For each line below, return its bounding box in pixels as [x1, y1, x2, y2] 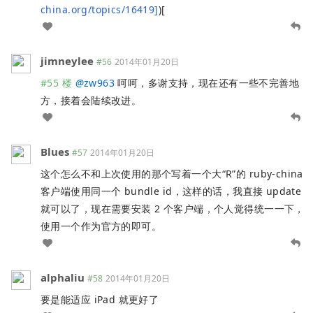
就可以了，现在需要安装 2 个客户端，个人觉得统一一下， [41, 201, 305, 215]
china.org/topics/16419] [41, 2, 159, 16]
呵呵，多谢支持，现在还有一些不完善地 [115, 75, 300, 89]
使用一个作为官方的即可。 [41, 219, 162, 233]
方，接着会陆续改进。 [41, 93, 142, 107]
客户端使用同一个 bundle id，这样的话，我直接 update [41, 184, 302, 198]
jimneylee [41, 53, 94, 68]
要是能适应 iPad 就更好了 [41, 292, 159, 306]
